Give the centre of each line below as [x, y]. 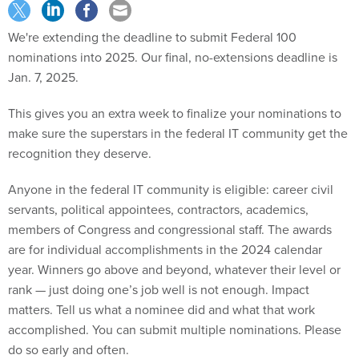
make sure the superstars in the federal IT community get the [178, 133]
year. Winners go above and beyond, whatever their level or [174, 269]
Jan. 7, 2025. [43, 77]
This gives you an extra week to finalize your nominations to [175, 113]
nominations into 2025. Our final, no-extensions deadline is [173, 57]
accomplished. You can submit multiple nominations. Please [175, 329]
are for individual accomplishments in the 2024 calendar [165, 249]
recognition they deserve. [80, 153]
